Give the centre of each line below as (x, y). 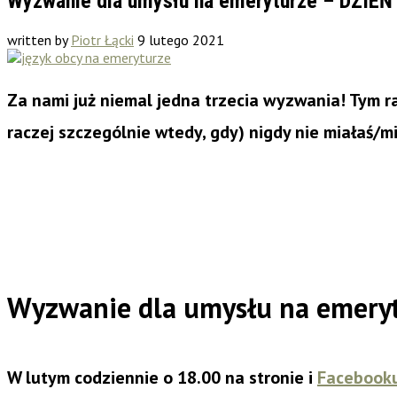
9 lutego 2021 (181, 39)
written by (39, 39)
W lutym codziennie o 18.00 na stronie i (162, 377)
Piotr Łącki (102, 39)
